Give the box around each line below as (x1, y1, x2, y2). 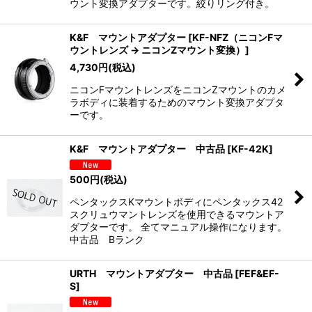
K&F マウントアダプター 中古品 (70, 143, 225, 155)
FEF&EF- (239, 267, 279, 280)
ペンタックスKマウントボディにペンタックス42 (70, 196, 283, 208)
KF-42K (231, 143, 269, 155)
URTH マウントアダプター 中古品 (70, 267, 233, 280)
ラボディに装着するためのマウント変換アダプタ (70, 96, 284, 109)
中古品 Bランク (70, 233, 144, 246)
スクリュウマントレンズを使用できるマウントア (70, 208, 284, 221)
